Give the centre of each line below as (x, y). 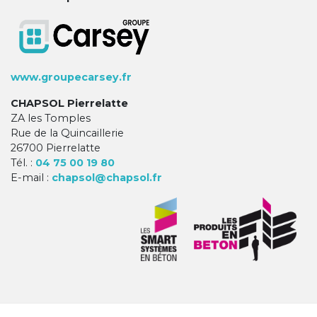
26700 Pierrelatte (56, 148)
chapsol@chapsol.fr (107, 178)
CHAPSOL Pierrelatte (69, 104)
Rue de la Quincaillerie (67, 133)
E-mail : (31, 178)
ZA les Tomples (51, 119)
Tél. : (23, 163)
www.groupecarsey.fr (71, 77)
